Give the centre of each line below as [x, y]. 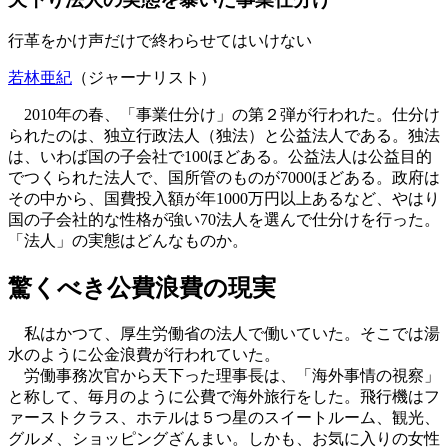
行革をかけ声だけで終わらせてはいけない [160, 41]
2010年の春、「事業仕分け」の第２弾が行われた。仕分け [224, 115]
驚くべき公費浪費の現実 [142, 288]
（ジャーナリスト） [144, 78]
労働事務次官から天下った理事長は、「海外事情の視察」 [224, 376]
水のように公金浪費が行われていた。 [144, 355]
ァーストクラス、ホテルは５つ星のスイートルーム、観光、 [224, 418]
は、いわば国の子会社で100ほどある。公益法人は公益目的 [220, 157]
